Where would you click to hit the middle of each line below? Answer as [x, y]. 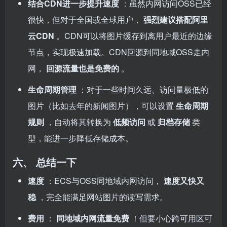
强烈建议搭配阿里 [176, 20]
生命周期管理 [53, 90]
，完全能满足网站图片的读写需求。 [103, 197]
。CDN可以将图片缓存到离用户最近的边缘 [134, 36]
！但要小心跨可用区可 [172, 218]
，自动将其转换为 [80, 122]
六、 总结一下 [45, 162]
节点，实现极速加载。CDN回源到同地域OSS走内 [119, 52]
